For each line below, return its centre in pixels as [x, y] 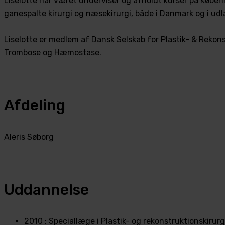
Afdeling [35, 105]
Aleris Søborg [29, 137]
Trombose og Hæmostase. [53, 52]
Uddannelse [46, 190]
